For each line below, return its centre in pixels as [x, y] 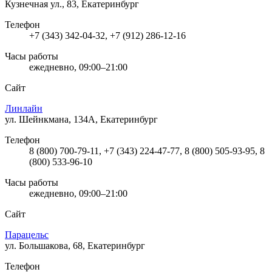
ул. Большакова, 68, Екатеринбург [75, 245]
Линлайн [24, 108]
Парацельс [27, 234]
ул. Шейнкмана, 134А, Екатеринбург [81, 119]
